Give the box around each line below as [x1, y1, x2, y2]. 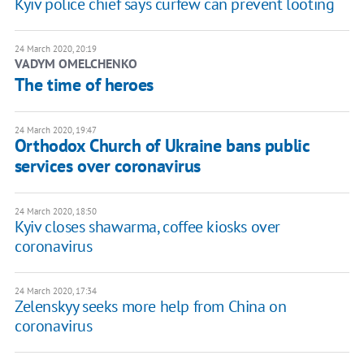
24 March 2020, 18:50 [14, 206, 97, 218]
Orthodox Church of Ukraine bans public [14, 134, 310, 158]
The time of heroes [14, 73, 154, 97]
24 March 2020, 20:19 [14, 43, 97, 55]
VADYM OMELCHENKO [14, 55, 137, 72]
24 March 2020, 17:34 [14, 285, 97, 297]
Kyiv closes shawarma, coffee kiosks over [14, 216, 280, 238]
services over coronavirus [14, 154, 201, 178]
